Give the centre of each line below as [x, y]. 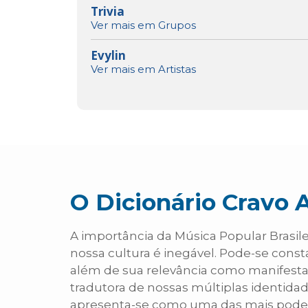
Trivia [108, 12]
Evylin [108, 56]
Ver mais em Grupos [143, 25]
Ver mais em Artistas [143, 69]
